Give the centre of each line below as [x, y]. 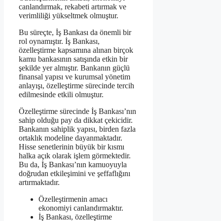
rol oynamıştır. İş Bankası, [59, 41]
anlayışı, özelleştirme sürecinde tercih [76, 85]
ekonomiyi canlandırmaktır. [81, 208]
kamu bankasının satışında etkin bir [73, 59]
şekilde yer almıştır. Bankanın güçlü [74, 68]
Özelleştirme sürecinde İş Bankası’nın [77, 111]
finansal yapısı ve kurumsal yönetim [74, 76]
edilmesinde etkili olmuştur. [61, 94]
